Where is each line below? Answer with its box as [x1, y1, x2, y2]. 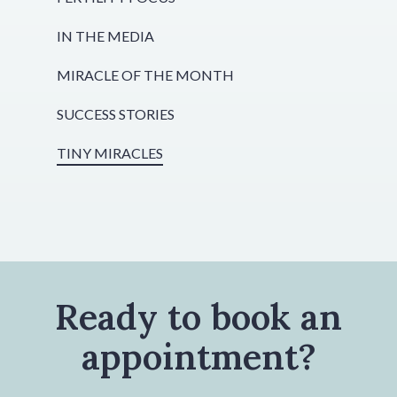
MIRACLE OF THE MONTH [56, 66, 234, 84]
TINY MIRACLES [56, 144, 163, 162]
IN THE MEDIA [56, 27, 154, 45]
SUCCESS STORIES [56, 105, 175, 123]
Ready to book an [55, 294, 342, 340]
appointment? [81, 334, 316, 380]
